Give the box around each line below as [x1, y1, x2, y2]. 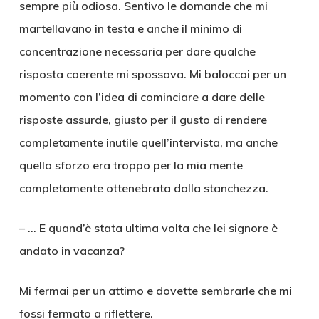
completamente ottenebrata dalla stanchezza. [19, 181, 268, 195]
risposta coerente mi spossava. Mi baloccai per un [19, 67, 286, 81]
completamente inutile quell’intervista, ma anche [19, 135, 278, 150]
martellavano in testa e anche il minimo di [19, 21, 242, 36]
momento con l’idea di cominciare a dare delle [19, 90, 265, 104]
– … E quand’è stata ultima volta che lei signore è [19, 221, 278, 235]
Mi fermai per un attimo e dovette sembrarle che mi [19, 283, 292, 298]
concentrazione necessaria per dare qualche [19, 44, 256, 58]
